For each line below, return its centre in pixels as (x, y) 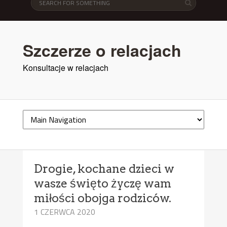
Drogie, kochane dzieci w (104, 168)
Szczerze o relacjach (102, 50)
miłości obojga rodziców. (103, 198)
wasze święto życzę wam (103, 183)
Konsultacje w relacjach (65, 67)
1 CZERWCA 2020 (65, 212)
